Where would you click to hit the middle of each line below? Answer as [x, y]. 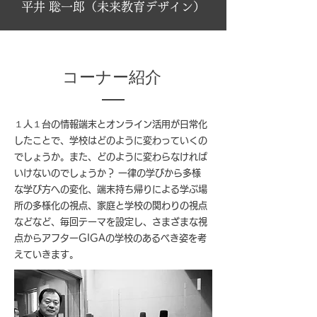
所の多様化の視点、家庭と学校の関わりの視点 [111, 206]
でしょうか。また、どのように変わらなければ [111, 157]
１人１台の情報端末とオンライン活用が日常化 [111, 124]
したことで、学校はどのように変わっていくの [111, 140]
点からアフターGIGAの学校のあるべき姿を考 [110, 238]
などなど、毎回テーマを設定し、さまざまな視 [111, 222]
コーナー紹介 [111, 77]
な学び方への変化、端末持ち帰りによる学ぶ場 [111, 189]
